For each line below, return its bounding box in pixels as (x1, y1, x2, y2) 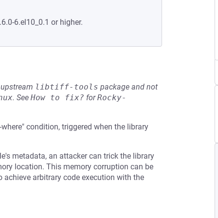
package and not (98, 82, 158, 91)
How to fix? (31, 93, 84, 102)
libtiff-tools (35, 82, 98, 91)
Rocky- (97, 93, 127, 102)
